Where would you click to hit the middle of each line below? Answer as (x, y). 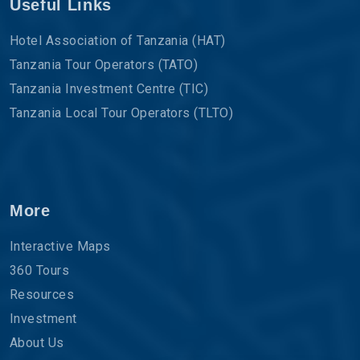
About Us (37, 342)
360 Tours (40, 270)
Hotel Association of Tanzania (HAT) (118, 40)
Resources (42, 294)
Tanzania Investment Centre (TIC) (109, 88)
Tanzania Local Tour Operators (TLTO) (122, 112)
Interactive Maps (60, 246)
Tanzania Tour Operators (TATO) (104, 64)
